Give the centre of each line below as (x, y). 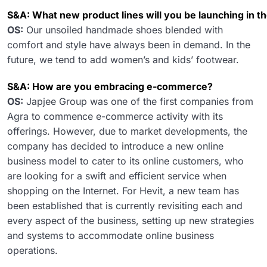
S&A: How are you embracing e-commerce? (110, 87)
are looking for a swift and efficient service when (117, 176)
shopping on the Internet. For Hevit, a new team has (123, 191)
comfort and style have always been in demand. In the (129, 45)
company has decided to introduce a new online (115, 146)
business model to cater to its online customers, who (125, 161)
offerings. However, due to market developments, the (127, 131)
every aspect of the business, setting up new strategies (131, 221)
